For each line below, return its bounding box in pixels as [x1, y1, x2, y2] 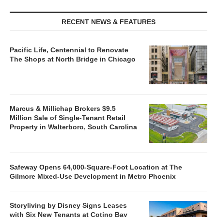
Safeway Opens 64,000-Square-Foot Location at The [10, 163, 182, 171]
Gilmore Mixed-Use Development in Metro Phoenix [10, 172, 176, 180]
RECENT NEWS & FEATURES [62, 17, 155, 26]
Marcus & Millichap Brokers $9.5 [10, 104, 116, 112]
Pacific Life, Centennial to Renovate [10, 46, 128, 54]
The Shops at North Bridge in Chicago [10, 55, 136, 63]
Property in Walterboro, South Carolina [10, 123, 137, 131]
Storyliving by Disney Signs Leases [10, 201, 127, 209]
